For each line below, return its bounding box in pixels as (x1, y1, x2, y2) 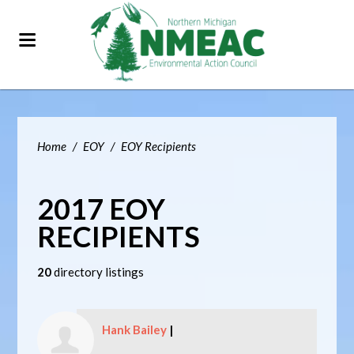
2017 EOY (37, 191, 166, 226)
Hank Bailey (102, 322, 168, 337)
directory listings (51, 265, 145, 279)
